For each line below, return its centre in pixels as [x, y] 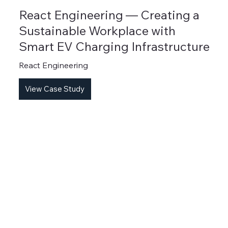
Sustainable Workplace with [97, 31]
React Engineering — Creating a [109, 15]
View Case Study [55, 89]
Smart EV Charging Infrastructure [114, 47]
